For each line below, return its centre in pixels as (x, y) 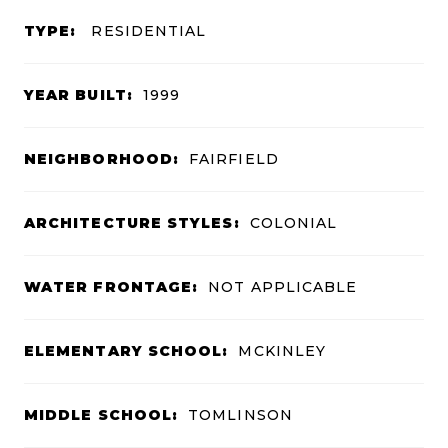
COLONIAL (293, 223)
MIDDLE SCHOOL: (101, 415)
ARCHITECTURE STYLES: (132, 223)
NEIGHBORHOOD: (102, 159)
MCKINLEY (282, 351)
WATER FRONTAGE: (111, 287)
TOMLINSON (240, 415)
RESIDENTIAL (146, 31)
